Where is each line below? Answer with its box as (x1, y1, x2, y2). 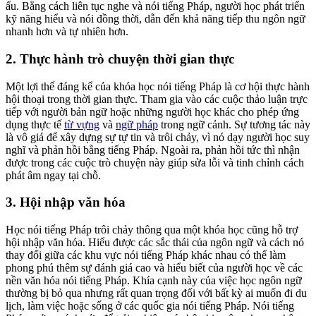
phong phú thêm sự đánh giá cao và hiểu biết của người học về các (6, 261, 303, 274)
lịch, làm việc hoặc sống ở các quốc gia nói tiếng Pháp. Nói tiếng (6, 299, 294, 312)
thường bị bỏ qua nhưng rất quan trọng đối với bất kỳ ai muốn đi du (6, 286, 307, 299)
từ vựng (64, 118, 99, 130)
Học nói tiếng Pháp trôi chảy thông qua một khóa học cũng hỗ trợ (6, 223, 298, 236)
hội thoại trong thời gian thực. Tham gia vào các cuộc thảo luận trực (6, 92, 308, 105)
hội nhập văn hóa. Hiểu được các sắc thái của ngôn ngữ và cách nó (6, 236, 304, 248)
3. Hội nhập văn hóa (6, 195, 126, 210)
